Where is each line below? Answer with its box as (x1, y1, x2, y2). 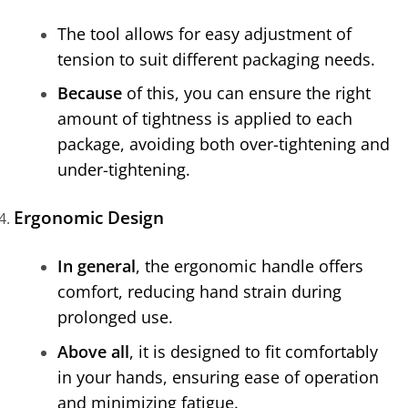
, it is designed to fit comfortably (129, 341, 378, 363)
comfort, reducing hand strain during (57, 280, 342, 303)
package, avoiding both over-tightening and (57, 133, 390, 156)
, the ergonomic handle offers (136, 255, 363, 278)
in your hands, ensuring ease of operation (57, 366, 379, 389)
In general (57, 255, 136, 278)
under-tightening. (57, 158, 190, 181)
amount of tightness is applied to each (57, 107, 352, 130)
